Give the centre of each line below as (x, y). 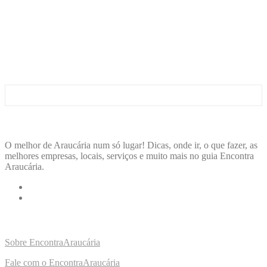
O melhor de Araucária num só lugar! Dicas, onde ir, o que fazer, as (131, 145)
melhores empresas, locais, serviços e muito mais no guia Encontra (129, 156)
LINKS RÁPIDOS (42, 221)
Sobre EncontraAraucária (52, 243)
